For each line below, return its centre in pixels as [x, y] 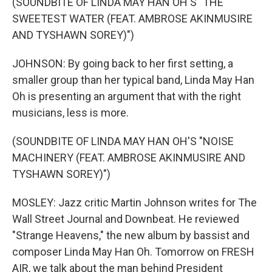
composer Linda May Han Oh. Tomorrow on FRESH [133, 252]
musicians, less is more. [70, 113]
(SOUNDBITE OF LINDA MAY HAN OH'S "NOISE [123, 141]
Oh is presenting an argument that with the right [127, 96]
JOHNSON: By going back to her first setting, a [123, 63]
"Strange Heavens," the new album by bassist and [131, 235]
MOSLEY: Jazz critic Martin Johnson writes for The [134, 202]
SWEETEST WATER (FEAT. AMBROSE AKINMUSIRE [132, 19]
